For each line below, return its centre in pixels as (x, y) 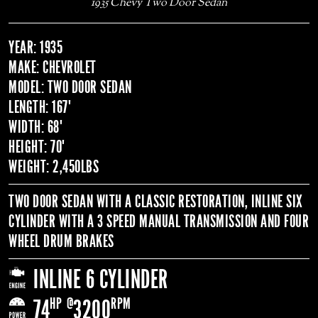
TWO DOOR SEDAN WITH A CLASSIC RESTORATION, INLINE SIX (156, 201)
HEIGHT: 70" (37, 147)
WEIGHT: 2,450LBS (54, 166)
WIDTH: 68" (35, 127)
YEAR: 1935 (35, 47)
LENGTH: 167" (40, 107)
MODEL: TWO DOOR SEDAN (70, 87)
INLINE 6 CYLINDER (101, 279)
